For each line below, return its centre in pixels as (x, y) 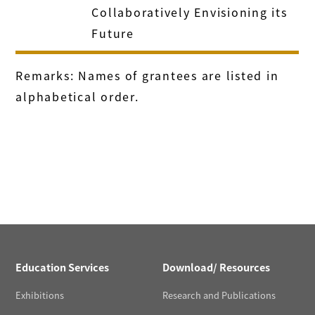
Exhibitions (40, 295)
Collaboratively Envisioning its (189, 12)
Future (113, 33)
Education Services (63, 267)
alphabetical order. (77, 96)
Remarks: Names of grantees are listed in (147, 75)
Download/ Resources (216, 267)
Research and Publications (219, 295)
